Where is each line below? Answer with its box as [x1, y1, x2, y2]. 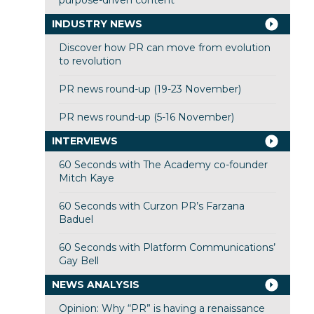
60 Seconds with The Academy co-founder [58, 158, 268, 172]
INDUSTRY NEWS [51, 18, 142, 31]
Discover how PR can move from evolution [58, 41, 271, 55]
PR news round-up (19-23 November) [58, 83, 241, 96]
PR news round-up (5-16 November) [58, 111, 234, 124]
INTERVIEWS [51, 135, 118, 148]
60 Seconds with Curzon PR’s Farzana [58, 200, 245, 213]
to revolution [58, 55, 121, 68]
